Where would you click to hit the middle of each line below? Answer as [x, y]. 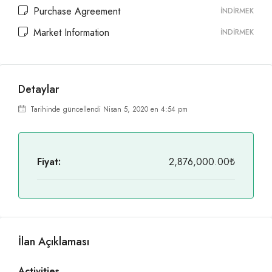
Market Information [70, 32]
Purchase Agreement [75, 11]
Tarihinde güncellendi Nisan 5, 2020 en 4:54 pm [108, 109]
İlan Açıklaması [54, 242]
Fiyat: [49, 162]
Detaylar [39, 89]
